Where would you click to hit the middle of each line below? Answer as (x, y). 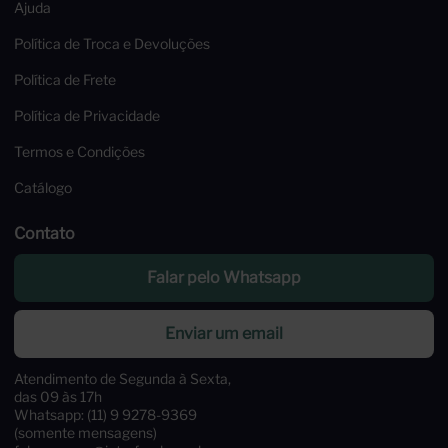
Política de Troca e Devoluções (112, 44)
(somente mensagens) (85, 433)
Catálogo (43, 188)
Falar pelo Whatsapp (224, 278)
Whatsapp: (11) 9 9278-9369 (105, 415)
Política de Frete (65, 80)
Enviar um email (224, 334)
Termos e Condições (79, 152)
